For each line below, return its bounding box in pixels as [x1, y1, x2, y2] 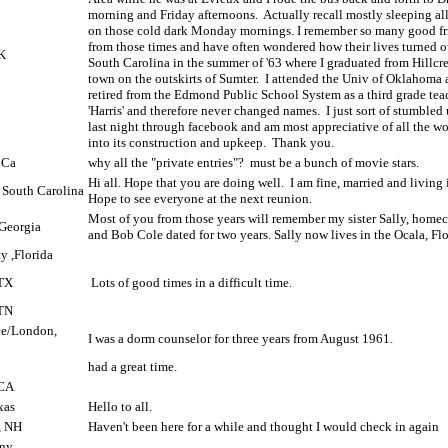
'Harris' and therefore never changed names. [88, 103, 320, 118]
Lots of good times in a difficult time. [91, 275, 292, 290]
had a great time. [88, 359, 177, 374]
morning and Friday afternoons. [88, 7, 258, 22]
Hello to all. [88, 399, 152, 414]
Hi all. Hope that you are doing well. [88, 175, 284, 190]
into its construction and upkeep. [88, 135, 266, 150]
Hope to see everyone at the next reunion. [88, 191, 312, 206]
